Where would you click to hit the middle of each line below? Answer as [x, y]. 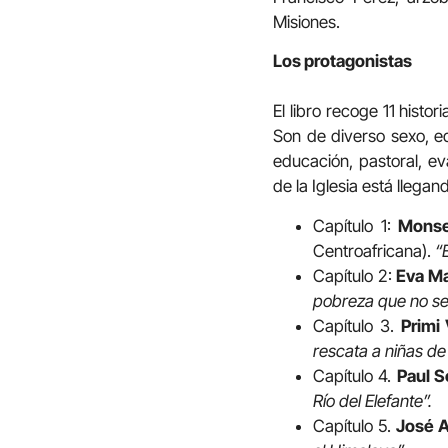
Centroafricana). [374, 250]
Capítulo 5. [354, 425]
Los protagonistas [342, 61]
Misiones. [306, 22]
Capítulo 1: [356, 225]
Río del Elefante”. [372, 400]
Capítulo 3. [357, 325]
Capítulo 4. [355, 375]
